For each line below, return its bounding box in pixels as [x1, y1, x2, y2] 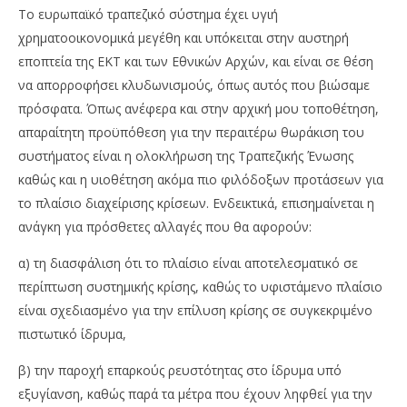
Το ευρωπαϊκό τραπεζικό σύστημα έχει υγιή [18, 5, 278, 24]
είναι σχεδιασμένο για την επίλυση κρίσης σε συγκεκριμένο [18, 302, 372, 320]
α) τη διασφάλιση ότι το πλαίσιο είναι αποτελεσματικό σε [18, 254, 358, 273]
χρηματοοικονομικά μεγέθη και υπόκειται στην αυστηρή [18, 29, 349, 47]
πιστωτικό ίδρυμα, [18, 325, 126, 343]
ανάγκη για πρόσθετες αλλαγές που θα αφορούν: [18, 218, 312, 236]
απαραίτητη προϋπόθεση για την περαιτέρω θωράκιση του [18, 124, 364, 142]
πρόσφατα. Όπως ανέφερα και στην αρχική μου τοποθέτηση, [18, 100, 379, 118]
